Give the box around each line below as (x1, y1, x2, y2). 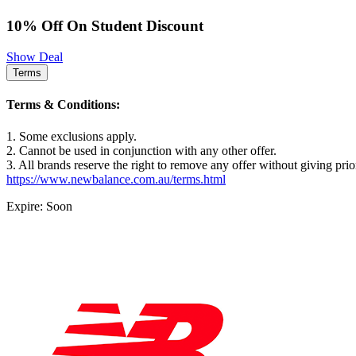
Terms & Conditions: (6, 98, 120, 112)
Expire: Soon (6, 199, 72, 213)
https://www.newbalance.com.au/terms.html (6, 172, 226, 186)
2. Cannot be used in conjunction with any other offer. (6, 143, 277, 157)
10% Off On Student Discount (6, 17, 203, 35)
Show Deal (6, 50, 63, 64)
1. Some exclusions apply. (6, 129, 137, 143)
